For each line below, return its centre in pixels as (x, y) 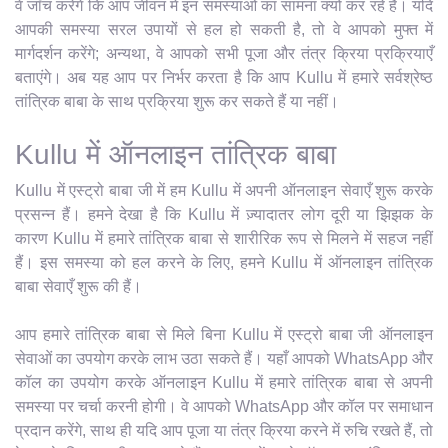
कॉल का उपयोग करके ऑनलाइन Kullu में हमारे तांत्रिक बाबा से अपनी (224, 382)
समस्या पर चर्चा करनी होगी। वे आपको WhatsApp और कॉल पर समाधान (224, 406)
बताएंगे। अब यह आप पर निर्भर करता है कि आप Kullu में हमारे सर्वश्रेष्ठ (224, 77)
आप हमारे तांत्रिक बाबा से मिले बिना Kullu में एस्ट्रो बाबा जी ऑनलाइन (224, 334)
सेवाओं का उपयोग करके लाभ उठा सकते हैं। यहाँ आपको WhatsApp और (224, 358)
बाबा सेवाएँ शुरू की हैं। (78, 286)
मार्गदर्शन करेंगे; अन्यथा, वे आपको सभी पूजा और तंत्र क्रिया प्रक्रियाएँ (224, 53)
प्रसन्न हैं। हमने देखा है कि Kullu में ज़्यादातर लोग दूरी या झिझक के (224, 214)
